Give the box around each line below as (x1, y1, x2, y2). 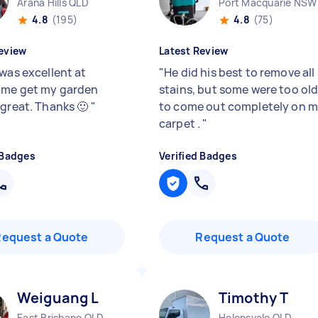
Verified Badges (159, 149, 237, 163)
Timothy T (219, 288, 289, 307)
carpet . (159, 116, 203, 131)
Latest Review (159, 44, 229, 57)
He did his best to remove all (164, 65, 315, 80)
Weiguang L (17, 288, 99, 307)
